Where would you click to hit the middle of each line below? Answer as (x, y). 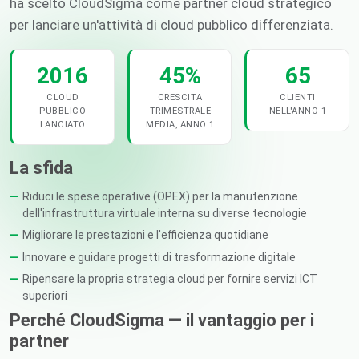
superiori (45, 296)
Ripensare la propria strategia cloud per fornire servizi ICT (170, 279)
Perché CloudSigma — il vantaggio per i (162, 320)
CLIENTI (298, 98)
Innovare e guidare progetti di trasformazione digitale (159, 257)
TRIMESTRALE (180, 111)
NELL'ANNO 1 (298, 111)
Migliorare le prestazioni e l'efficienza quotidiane (145, 235)
